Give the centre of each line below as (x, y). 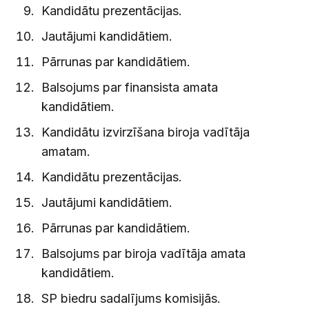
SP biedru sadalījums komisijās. (131, 298)
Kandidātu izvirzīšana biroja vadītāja (145, 132)
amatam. (66, 151)
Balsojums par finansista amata (129, 87)
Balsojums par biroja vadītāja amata (143, 253)
